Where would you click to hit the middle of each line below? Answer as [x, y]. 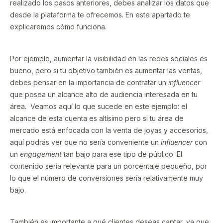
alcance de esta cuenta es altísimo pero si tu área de [97, 118]
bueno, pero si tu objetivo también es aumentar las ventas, [106, 70]
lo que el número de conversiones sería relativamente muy [107, 178]
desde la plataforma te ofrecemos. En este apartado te [100, 14]
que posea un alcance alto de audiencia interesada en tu [104, 94]
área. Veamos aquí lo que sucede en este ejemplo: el [99, 106]
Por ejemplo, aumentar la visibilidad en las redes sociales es [109, 58]
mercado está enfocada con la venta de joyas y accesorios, [109, 130]
